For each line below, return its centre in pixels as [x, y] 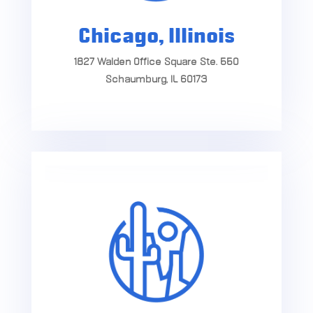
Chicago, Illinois [156, 37]
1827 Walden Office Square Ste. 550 [156, 63]
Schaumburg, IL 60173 [156, 80]
